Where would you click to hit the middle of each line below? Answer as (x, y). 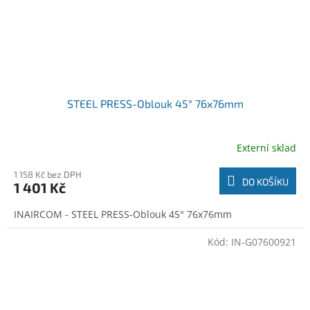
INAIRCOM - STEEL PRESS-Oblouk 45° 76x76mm (123, 215)
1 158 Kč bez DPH (48, 175)
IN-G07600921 (264, 242)
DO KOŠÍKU (265, 182)
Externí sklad (266, 147)
